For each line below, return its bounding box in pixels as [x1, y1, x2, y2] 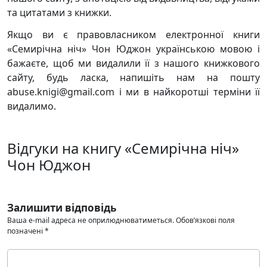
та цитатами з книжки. [7, 6, 111, 19]
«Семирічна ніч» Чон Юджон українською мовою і [7, 42, 260, 55]
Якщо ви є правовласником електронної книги [7, 28, 260, 41]
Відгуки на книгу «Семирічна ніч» [7, 138, 239, 158]
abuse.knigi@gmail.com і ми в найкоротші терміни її [7, 85, 260, 98]
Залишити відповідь [7, 201, 116, 215]
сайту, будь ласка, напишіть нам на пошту [7, 71, 260, 84]
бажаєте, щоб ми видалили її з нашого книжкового [7, 57, 260, 70]
